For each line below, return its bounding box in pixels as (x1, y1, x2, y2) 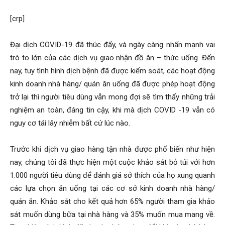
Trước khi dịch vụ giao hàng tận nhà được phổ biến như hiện (10, 145, 215, 154)
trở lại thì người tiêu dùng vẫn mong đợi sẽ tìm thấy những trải (10, 92, 215, 102)
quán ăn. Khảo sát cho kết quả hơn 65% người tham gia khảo (10, 197, 215, 206)
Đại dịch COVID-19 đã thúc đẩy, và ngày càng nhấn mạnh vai (10, 40, 215, 50)
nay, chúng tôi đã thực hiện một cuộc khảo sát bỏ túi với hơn (10, 158, 215, 167)
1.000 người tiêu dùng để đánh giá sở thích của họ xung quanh (10, 171, 215, 180)
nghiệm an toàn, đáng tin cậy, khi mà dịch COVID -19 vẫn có (10, 105, 215, 115)
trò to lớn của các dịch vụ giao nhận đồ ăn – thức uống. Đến (10, 53, 215, 63)
